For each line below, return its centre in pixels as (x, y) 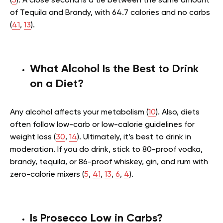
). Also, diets (178, 113)
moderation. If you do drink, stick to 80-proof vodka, (106, 150)
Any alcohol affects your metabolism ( (79, 113)
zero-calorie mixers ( (47, 175)
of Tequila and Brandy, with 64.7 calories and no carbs (110, 13)
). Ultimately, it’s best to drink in (134, 138)
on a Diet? (57, 84)
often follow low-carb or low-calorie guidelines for (102, 125)
